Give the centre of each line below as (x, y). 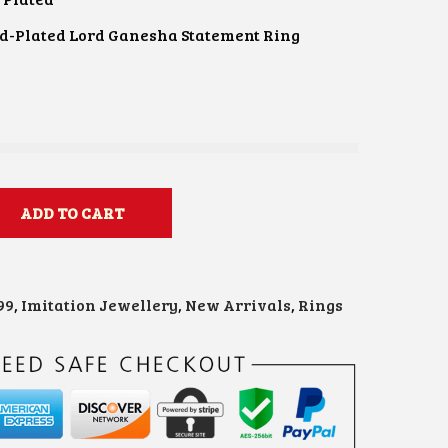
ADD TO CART (72, 212)
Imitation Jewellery (99, 305)
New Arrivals (238, 305)
